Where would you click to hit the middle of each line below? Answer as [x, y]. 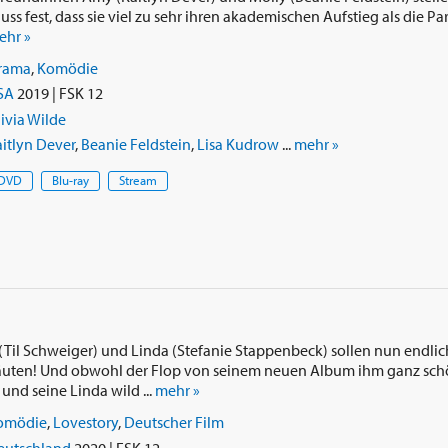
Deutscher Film [173, 422]
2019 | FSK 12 [58, 93]
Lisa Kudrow [237, 143]
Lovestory [85, 422]
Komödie [67, 68]
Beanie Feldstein [135, 143]
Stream [137, 179]
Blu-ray [70, 179]
